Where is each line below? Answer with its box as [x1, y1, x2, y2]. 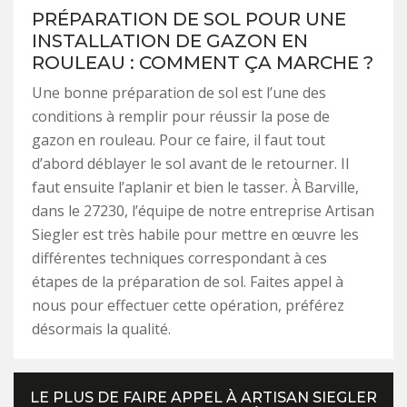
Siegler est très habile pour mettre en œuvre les [32, 224, 359, 244]
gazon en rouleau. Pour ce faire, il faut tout [32, 130, 325, 150]
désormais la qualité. [32, 319, 171, 339]
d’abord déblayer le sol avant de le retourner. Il [32, 154, 349, 174]
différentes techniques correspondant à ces [32, 248, 327, 268]
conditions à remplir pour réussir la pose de [32, 106, 330, 126]
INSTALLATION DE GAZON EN [32, 30, 308, 52]
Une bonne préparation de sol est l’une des [32, 83, 326, 103]
